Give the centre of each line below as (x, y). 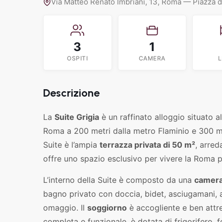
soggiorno (107, 208)
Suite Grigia (77, 117)
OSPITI (78, 58)
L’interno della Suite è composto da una (119, 180)
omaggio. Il (65, 208)
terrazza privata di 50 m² (147, 145)
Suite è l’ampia (71, 145)
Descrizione (71, 93)
